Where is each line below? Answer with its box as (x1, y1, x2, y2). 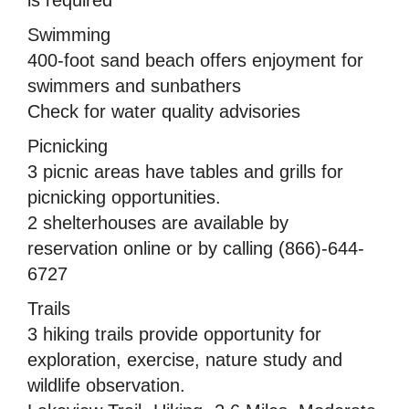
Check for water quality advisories (27, 100, 300, 121)
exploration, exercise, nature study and (27, 349, 342, 370)
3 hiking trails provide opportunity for (27, 323, 321, 344)
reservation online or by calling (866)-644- (27, 237, 364, 258)
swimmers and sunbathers (27, 75, 241, 96)
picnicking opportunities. (27, 186, 221, 207)
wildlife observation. (27, 374, 185, 395)
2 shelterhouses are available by (27, 212, 288, 233)
